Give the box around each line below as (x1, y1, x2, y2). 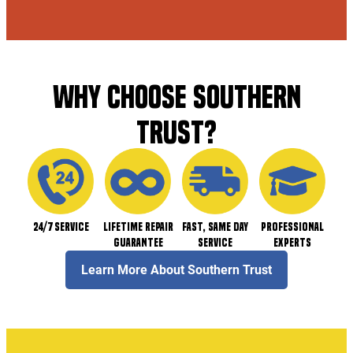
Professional (261, 220, 324, 233)
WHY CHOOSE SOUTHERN (52, 78, 301, 115)
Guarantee (113, 236, 163, 249)
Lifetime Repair (102, 220, 173, 233)
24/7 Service (32, 220, 89, 233)
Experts (273, 236, 311, 249)
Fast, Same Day (182, 220, 248, 233)
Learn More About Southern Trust (81, 262, 272, 277)
